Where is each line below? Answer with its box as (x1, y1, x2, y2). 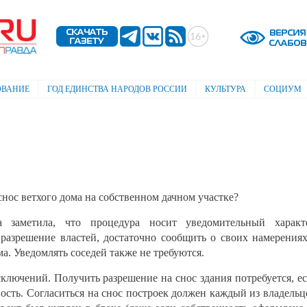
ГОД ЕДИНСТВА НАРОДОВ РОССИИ (47, 84, 187, 95)
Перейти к (114, 3, 149, 12)
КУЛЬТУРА (205, 84, 246, 95)
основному (114, 16, 152, 26)
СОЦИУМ (264, 84, 302, 95)
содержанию (114, 30, 157, 40)
